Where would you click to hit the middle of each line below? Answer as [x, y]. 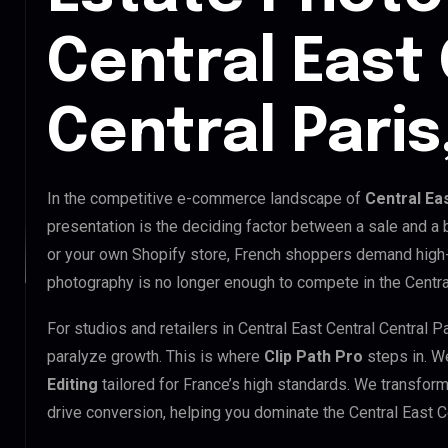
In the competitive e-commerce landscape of [206, 198]
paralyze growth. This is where [155, 356]
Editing [72, 384]
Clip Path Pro [313, 356]
